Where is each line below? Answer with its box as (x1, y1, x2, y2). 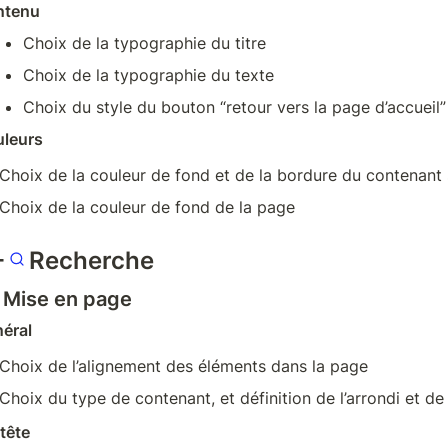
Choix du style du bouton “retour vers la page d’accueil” (22, 96, 446, 117)
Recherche (28, 245, 154, 275)
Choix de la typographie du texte (22, 64, 274, 85)
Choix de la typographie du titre (22, 32, 266, 53)
